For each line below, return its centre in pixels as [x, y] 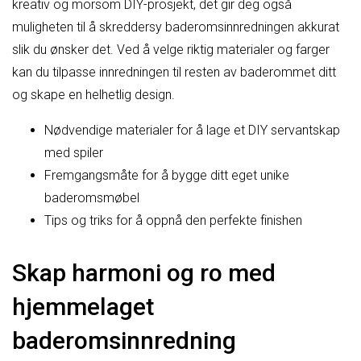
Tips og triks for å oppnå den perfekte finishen [173, 220]
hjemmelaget [83, 306]
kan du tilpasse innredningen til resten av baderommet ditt [174, 72]
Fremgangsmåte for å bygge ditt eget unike [167, 175]
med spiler [74, 152]
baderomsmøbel [92, 197]
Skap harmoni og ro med [144, 272]
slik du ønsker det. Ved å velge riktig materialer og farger [171, 49]
